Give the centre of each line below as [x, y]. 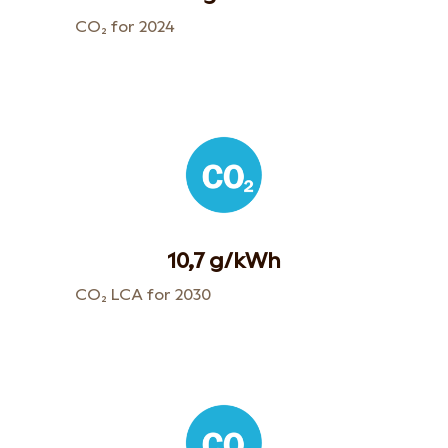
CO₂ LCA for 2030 [143, 295]
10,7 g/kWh [224, 261]
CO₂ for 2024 [125, 27]
